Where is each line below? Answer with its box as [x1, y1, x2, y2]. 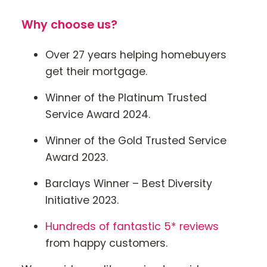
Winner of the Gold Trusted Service [45, 133, 226, 148]
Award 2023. [45, 150, 108, 165]
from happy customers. [45, 236, 167, 251]
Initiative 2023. [45, 193, 119, 208]
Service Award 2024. [45, 107, 150, 122]
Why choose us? [21, 17, 117, 33]
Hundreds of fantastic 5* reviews [45, 219, 219, 234]
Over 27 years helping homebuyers [45, 48, 226, 63]
